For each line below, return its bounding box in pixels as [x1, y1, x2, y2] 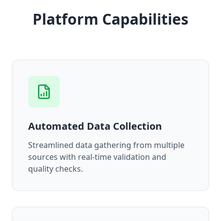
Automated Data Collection [28, 119, 162, 133]
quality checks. [28, 163, 83, 174]
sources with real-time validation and [28, 151, 166, 162]
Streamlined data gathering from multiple [28, 140, 184, 150]
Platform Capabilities [33, 9, 188, 29]
